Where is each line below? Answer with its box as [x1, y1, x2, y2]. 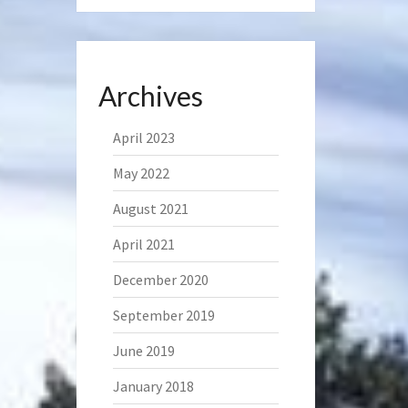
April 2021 [112, 235, 175, 253]
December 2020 [112, 270, 209, 289]
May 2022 [112, 164, 169, 182]
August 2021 [112, 199, 189, 218]
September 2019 [112, 306, 215, 324]
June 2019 [112, 342, 175, 360]
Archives [97, 79, 203, 112]
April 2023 [112, 128, 175, 147]
